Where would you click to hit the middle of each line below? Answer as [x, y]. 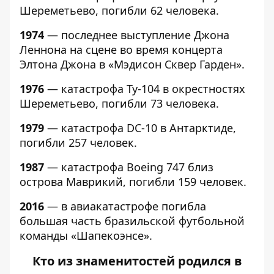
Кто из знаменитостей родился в [137, 261]
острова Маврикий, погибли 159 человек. [133, 182]
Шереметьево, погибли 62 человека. [119, 10]
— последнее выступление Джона [137, 35]
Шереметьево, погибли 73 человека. [119, 103]
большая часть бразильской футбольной [132, 221]
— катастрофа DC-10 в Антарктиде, [140, 128]
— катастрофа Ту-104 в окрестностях [145, 89]
